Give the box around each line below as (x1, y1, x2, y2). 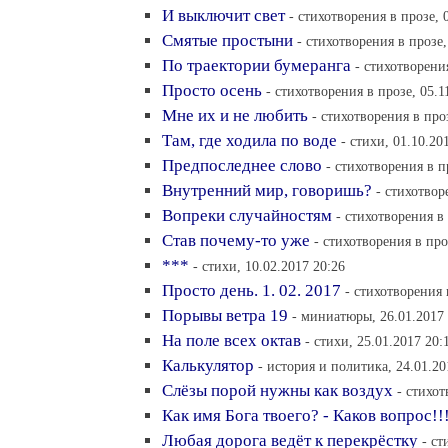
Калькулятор (162, 356, 254, 375)
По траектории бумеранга (162, 56, 351, 75)
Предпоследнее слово (162, 156, 322, 175)
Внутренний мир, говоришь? (162, 181, 372, 200)
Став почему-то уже (162, 231, 310, 250)
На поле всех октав (162, 331, 301, 350)
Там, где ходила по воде (162, 131, 337, 150)
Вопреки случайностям (162, 206, 332, 225)
